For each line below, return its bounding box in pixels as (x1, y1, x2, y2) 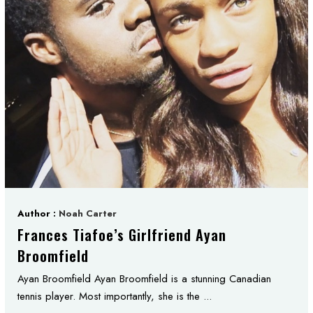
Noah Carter (59, 207, 117, 220)
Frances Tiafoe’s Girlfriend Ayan (17, 224, 226, 245)
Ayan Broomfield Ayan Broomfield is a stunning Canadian (17, 271, 271, 286)
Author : (17, 207, 59, 220)
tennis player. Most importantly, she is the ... (17, 289, 212, 304)
